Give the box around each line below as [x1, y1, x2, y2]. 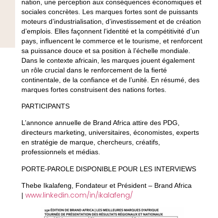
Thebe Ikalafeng [21, 182, 72, 190]
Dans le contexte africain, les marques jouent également [21, 56, 195, 64]
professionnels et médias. [21, 148, 100, 156]
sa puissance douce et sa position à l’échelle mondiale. [21, 46, 190, 54]
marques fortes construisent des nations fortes [21, 85, 164, 93]
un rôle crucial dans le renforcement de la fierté [21, 66, 167, 74]
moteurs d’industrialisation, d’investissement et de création [21, 17, 201, 25]
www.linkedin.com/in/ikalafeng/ [25, 190, 135, 200]
